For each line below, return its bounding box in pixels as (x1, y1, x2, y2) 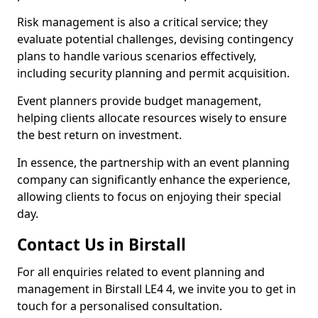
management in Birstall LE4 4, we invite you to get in (17, 281, 296, 297)
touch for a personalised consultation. (17, 298, 222, 314)
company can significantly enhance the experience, (17, 172, 290, 187)
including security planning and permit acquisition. (17, 65, 290, 81)
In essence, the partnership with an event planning (17, 155, 290, 170)
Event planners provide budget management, (17, 93, 261, 109)
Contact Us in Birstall (17, 234, 186, 256)
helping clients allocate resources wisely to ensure (17, 110, 287, 126)
